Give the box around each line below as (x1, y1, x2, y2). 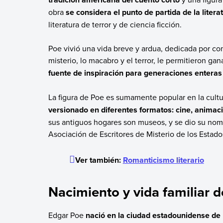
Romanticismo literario (122, 154, 204, 166)
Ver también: (75, 154, 123, 166)
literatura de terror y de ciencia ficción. (48, 18, 182, 30)
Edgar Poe (48, 210, 84, 221)
